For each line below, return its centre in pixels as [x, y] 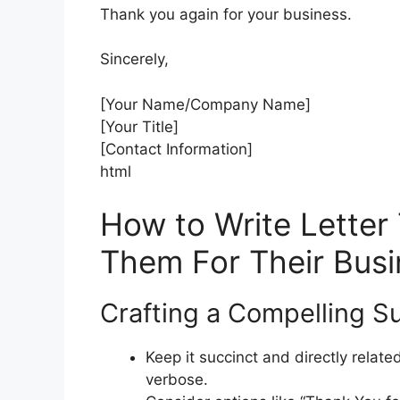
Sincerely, [134, 59]
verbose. [177, 380]
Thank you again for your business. [226, 14]
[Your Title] [139, 126]
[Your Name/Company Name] [205, 104]
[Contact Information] [176, 149]
